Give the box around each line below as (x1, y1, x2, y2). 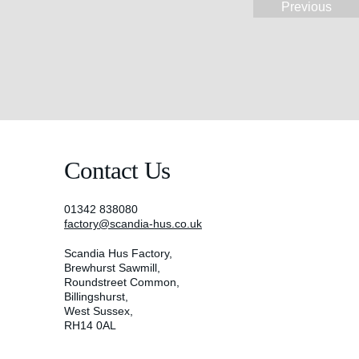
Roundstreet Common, (64, 276, 179, 288)
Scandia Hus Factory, (64, 247, 172, 260)
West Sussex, (64, 305, 133, 317)
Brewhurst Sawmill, (64, 261, 160, 274)
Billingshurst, (64, 290, 128, 303)
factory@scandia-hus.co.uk (64, 217, 202, 230)
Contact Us (64, 156, 170, 184)
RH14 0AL (64, 319, 116, 332)
